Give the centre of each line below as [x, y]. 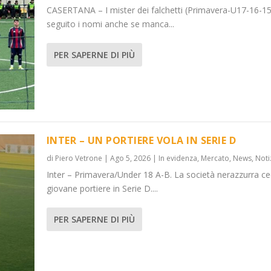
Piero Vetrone [78, 158]
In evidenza [178, 158]
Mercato [215, 158]
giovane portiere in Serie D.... [102, 188]
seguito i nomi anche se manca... [110, 24]
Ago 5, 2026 [130, 158]
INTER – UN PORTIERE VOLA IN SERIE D [141, 140]
